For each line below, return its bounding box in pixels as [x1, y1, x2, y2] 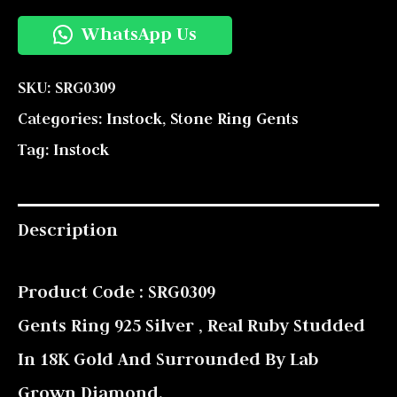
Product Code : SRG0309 [18, 280, 215, 302]
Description [18, 219, 118, 241]
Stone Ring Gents [170, 108, 299, 128]
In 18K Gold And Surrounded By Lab [18, 347, 318, 370]
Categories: [18, 108, 106, 128]
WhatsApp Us [76, 21, 197, 45]
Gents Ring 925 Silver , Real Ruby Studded [18, 314, 365, 336]
